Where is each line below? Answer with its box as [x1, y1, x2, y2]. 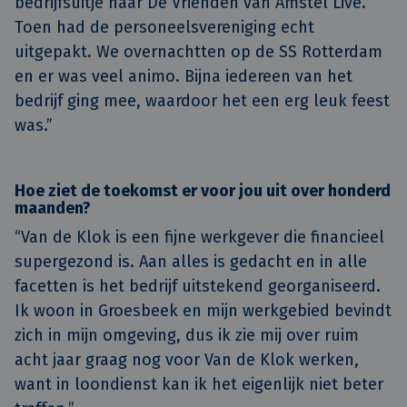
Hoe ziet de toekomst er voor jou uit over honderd [15, 180, 391, 201]
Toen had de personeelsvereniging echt [15, 16, 314, 37]
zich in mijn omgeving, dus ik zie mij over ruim [15, 324, 359, 345]
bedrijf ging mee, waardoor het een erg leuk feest [15, 90, 390, 111]
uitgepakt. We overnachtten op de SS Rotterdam [15, 41, 382, 62]
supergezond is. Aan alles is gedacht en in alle [15, 251, 367, 272]
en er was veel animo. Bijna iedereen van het [15, 65, 352, 86]
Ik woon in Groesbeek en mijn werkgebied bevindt [15, 300, 392, 321]
